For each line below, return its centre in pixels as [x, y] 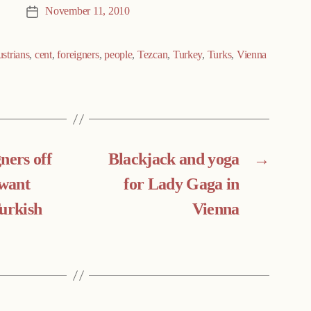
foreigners [78, 55]
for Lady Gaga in [182, 185]
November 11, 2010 [87, 11]
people [118, 55]
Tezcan [152, 55]
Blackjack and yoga [174, 160]
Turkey [187, 55]
